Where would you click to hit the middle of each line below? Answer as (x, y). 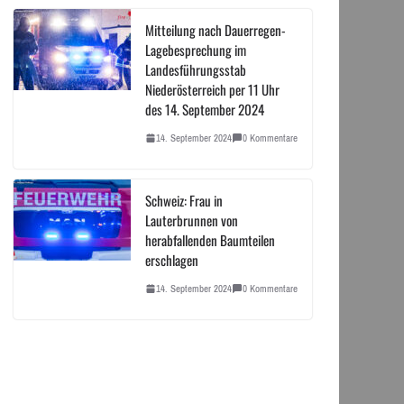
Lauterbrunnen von (191, 220)
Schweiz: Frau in (184, 200)
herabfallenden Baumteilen (210, 239)
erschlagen (171, 259)
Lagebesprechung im (195, 49)
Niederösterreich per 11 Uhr (212, 89)
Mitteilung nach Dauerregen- (215, 29)
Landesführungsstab (195, 69)
